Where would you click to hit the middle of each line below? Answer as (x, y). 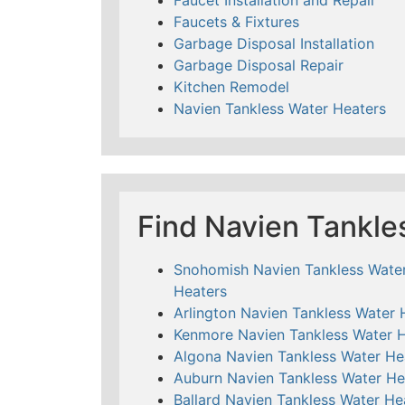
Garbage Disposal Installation (274, 43)
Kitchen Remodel (231, 86)
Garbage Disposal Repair (259, 65)
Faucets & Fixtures (236, 21)
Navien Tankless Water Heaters (280, 108)
